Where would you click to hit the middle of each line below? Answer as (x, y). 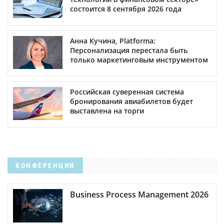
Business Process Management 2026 (139, 194)
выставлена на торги (107, 111)
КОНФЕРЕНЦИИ (45, 166)
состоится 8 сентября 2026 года (126, 9)
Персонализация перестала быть (129, 50)
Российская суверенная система (127, 92)
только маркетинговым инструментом (139, 60)
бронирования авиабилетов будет (131, 101)
